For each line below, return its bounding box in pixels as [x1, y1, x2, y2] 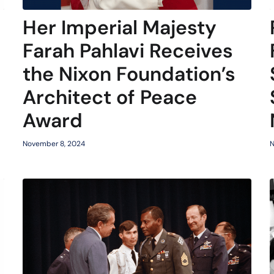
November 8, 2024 [22, 139, 85, 149]
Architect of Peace [22, 84, 197, 111]
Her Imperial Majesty [22, 15, 217, 41]
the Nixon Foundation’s [22, 61, 235, 87]
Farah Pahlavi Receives [22, 38, 233, 64]
